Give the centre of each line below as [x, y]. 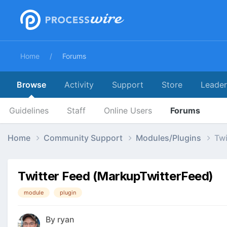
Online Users [128, 110]
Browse [31, 85]
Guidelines [29, 110]
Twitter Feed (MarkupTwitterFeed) [116, 176]
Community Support [84, 138]
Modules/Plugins [169, 138]
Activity [79, 85]
